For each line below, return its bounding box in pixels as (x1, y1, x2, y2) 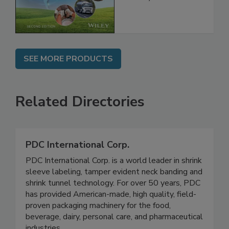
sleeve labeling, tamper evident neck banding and (26, 188, 202, 199)
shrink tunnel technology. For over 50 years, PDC (26, 199, 200, 211)
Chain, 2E (125, 12, 164, 25)
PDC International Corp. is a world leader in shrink (26, 176, 202, 188)
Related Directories (15, 113, 145, 133)
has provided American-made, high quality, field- (26, 210, 196, 222)
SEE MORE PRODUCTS (24, 75, 113, 86)
